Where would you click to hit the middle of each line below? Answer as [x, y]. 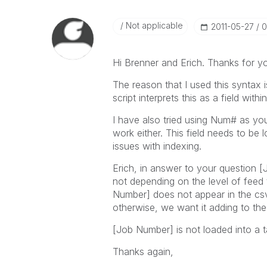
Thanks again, [143, 252]
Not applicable [153, 25]
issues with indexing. [157, 146]
